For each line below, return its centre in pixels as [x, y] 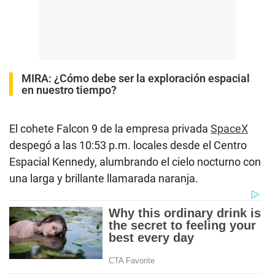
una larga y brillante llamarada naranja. [104, 178]
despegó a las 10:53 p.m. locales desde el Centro [128, 145]
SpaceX [229, 128]
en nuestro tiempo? [69, 90]
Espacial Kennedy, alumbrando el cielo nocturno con [135, 161]
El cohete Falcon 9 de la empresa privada [110, 128]
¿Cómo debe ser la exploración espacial [152, 78]
